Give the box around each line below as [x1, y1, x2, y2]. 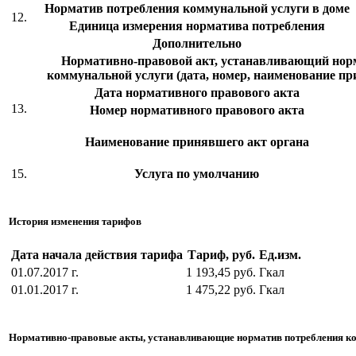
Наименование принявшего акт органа [84, 134, 309, 149]
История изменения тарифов [9, 215, 141, 227]
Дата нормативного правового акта [94, 85, 300, 99]
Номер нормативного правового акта [89, 103, 304, 117]
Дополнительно [152, 36, 242, 50]
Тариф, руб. [187, 247, 255, 261]
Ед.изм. [259, 247, 301, 261]
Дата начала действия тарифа [11, 247, 183, 261]
